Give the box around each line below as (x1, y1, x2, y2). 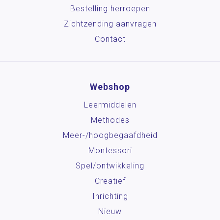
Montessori (88, 146, 132, 156)
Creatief (94, 176, 126, 186)
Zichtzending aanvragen (63, 19, 157, 29)
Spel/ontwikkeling (76, 161, 144, 171)
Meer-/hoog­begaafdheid (62, 131, 158, 140)
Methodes (90, 115, 130, 125)
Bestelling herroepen (70, 4, 150, 14)
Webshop (90, 82, 130, 92)
